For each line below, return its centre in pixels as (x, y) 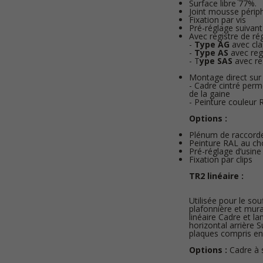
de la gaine (209, 94)
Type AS (211, 53)
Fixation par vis (217, 20)
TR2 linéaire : (216, 176)
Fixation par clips (220, 159)
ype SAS (216, 61)
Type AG (212, 44)
